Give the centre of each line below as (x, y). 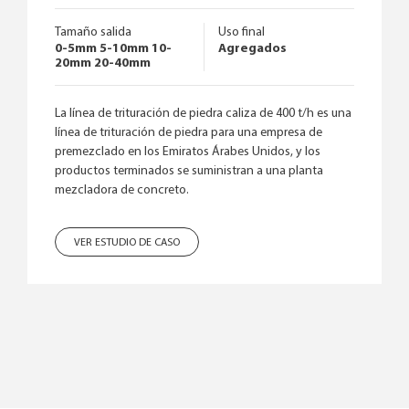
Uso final (241, 32)
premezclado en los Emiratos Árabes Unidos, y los (188, 152)
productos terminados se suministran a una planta (189, 171)
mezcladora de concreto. (122, 190)
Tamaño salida (93, 32)
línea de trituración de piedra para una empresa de (189, 132)
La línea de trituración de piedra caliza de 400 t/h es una (203, 113)
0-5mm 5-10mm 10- (113, 48)
